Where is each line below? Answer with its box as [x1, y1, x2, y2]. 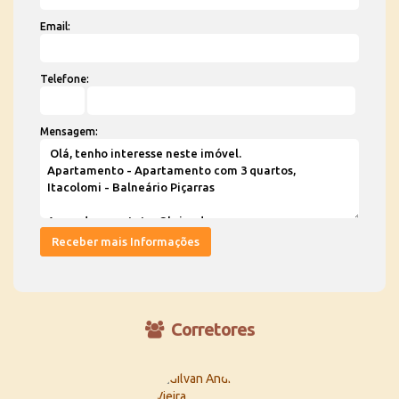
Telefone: [40, 73, 89, 85]
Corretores [167, 319, 255, 339]
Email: [40, 20, 70, 32]
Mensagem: [40, 126, 98, 137]
